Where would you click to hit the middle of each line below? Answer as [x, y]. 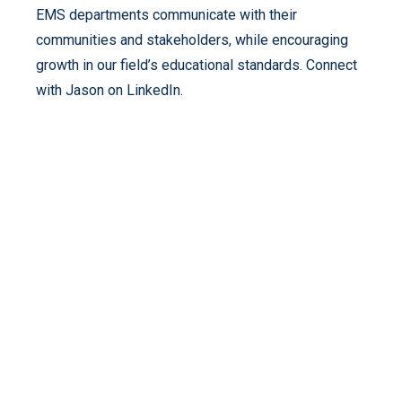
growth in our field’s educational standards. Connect [197, 65]
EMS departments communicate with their [166, 14]
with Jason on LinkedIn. [109, 90]
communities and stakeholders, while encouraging [192, 39]
